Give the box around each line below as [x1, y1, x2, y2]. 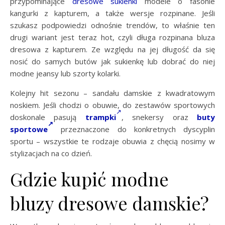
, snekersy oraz [121, 112, 197, 123]
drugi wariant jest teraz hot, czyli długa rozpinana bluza [10, 32, 215, 43]
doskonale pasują [10, 112, 85, 123]
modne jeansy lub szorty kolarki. [10, 68, 121, 79]
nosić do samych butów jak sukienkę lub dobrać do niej [10, 56, 215, 67]
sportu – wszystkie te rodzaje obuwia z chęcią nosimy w [10, 136, 215, 147]
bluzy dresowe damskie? [10, 191, 209, 215]
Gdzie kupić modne [10, 167, 169, 191]
